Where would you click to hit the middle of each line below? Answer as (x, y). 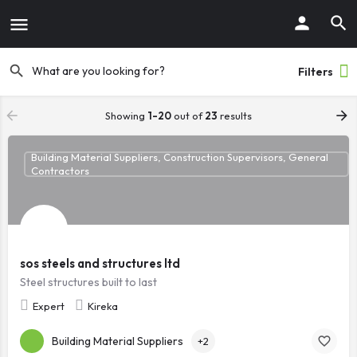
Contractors (60, 171)
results (235, 116)
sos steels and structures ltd (100, 263)
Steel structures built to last (88, 282)
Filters (316, 72)
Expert (49, 306)
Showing (126, 116)
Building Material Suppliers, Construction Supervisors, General (179, 157)
